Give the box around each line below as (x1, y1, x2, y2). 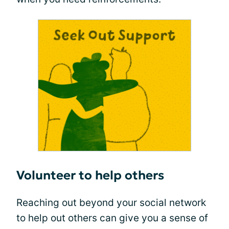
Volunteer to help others (16, 168, 164, 184)
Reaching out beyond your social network (16, 197, 206, 209)
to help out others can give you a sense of (16, 212, 208, 224)
